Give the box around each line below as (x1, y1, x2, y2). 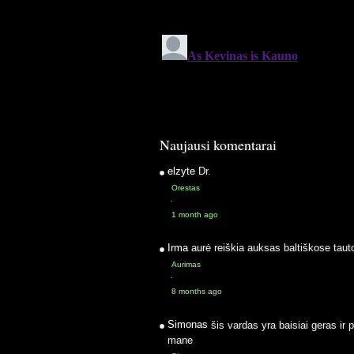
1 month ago (171, 209, 218, 219)
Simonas (168, 318, 211, 331)
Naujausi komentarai (160, 134, 277, 154)
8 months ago (171, 287, 222, 296)
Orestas (171, 183, 200, 192)
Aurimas (171, 260, 201, 269)
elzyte (168, 164, 198, 177)
